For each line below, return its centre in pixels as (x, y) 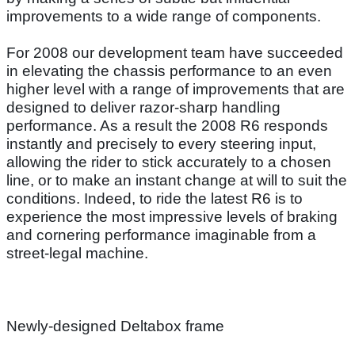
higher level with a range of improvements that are (176, 89)
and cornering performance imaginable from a (161, 235)
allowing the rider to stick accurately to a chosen (169, 162)
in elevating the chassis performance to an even (169, 71)
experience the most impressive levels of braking (172, 216)
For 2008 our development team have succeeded (175, 52)
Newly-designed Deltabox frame (115, 326)
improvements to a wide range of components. (164, 16)
